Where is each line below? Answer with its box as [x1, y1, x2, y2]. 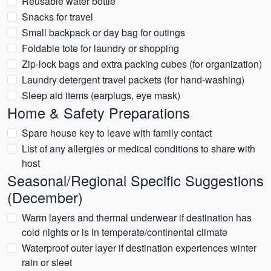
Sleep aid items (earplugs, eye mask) [22, 88, 180, 102]
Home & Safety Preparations [7, 102, 190, 123]
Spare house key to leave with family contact [22, 126, 212, 140]
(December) [7, 187, 83, 207]
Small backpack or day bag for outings [22, 25, 185, 39]
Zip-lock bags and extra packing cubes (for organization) [22, 57, 262, 71]
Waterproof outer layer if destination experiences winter [22, 241, 256, 255]
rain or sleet [22, 255, 72, 269]
